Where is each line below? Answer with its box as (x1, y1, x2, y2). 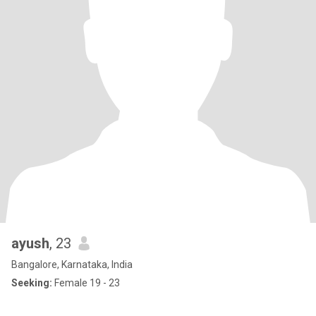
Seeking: (11, 277, 52, 288)
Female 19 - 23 (52, 277, 120, 288)
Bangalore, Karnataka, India (11, 259, 133, 270)
